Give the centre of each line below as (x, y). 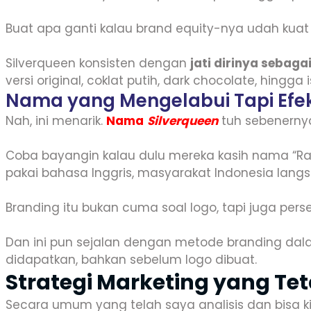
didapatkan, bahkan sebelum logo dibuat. (131, 260)
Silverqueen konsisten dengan (98, 63)
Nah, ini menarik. (56, 121)
